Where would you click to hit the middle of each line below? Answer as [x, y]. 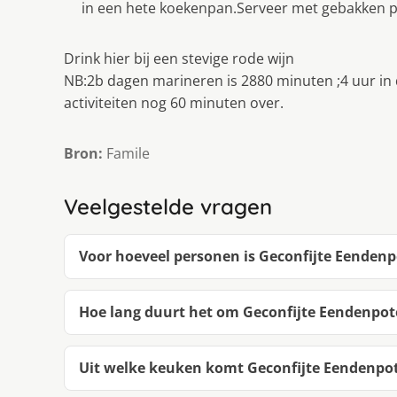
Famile [126, 154]
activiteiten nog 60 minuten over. [174, 103]
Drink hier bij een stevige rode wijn [179, 59]
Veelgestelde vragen [168, 207]
